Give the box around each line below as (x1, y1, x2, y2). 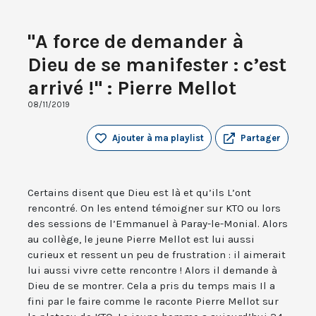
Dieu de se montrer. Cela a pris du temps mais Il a (28, 279, 275, 293)
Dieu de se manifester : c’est (28, 53, 286, 77)
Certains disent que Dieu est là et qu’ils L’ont (28, 186, 251, 200)
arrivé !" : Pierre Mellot (28, 76, 236, 100)
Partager (241, 133, 281, 144)
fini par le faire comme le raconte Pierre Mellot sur (28, 295, 279, 308)
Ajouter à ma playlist (112, 133, 204, 144)
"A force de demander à (28, 30, 244, 54)
